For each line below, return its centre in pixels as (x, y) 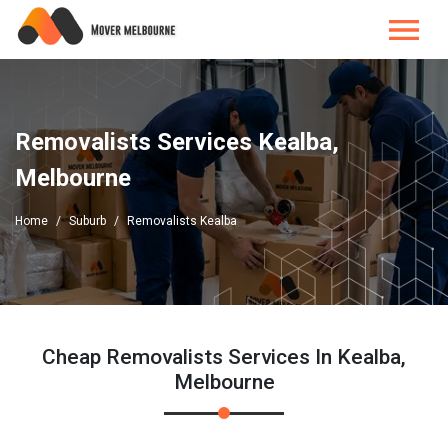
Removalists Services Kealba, (177, 142)
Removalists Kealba (182, 221)
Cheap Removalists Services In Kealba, (224, 357)
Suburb (87, 221)
